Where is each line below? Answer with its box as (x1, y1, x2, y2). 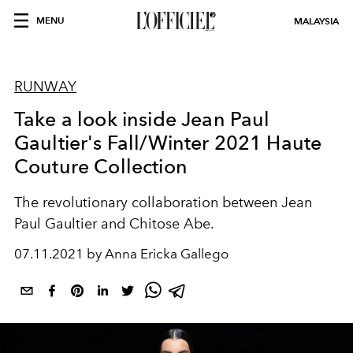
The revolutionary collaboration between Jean (14, 194, 312, 211)
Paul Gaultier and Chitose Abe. (14, 215, 214, 232)
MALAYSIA (294, 15, 339, 27)
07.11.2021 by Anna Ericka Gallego (14, 246, 229, 262)
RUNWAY (14, 78, 76, 95)
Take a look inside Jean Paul (14, 107, 270, 131)
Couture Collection (14, 154, 188, 178)
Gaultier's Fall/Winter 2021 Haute (14, 131, 322, 154)
